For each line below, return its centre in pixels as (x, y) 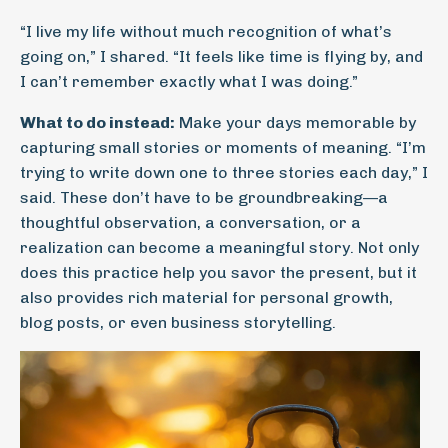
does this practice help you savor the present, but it (218, 272)
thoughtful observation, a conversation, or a (190, 222)
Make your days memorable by (295, 122)
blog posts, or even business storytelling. (178, 322)
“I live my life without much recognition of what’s (206, 31)
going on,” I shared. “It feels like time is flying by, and (221, 56)
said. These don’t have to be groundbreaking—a (204, 197)
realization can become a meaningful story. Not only (219, 247)
